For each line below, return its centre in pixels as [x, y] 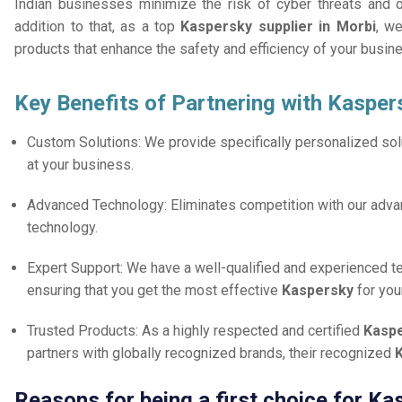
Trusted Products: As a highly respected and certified [196, 331]
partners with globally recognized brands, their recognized [211, 354]
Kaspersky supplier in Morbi [278, 27]
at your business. [81, 165]
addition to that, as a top [98, 27]
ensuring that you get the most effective [155, 291]
